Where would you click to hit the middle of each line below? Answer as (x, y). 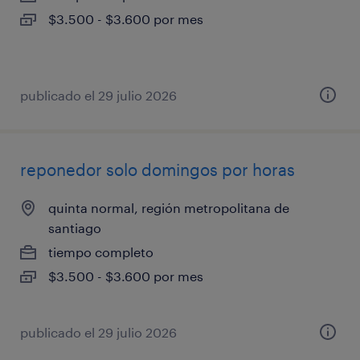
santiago (75, 227)
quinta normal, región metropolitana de (169, 207)
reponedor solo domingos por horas (157, 169)
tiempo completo (101, 252)
